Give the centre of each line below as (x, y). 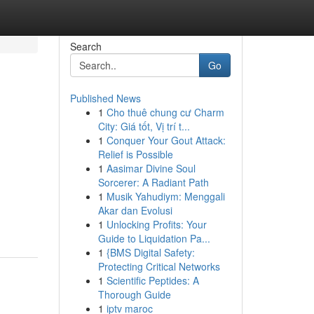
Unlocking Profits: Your (156, 224)
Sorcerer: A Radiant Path (153, 182)
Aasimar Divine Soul (151, 168)
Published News (105, 98)
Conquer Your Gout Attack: (166, 140)
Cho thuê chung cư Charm (165, 112)
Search (86, 46)
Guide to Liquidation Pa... (154, 238)
